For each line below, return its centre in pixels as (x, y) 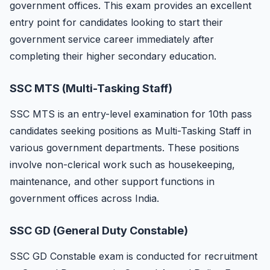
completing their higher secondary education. (113, 56)
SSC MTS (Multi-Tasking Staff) (91, 88)
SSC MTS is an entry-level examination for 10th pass (131, 114)
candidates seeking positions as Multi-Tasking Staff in (130, 131)
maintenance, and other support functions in (112, 181)
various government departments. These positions (124, 148)
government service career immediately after (112, 39)
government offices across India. (84, 198)
